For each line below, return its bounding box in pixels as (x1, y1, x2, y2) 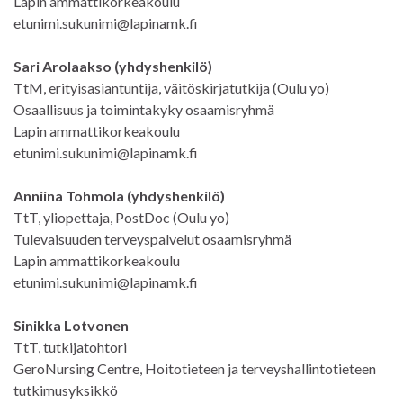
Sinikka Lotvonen (13, 316, 129, 334)
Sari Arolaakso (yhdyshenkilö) (13, 57, 212, 75)
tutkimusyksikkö (13, 381, 118, 399)
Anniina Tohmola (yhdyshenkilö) (13, 186, 225, 204)
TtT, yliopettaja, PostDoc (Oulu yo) (13, 208, 229, 226)
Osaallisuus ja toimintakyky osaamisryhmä (13, 100, 274, 118)
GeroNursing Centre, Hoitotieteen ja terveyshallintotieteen (13, 359, 376, 377)
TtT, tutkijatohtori (13, 337, 127, 355)
